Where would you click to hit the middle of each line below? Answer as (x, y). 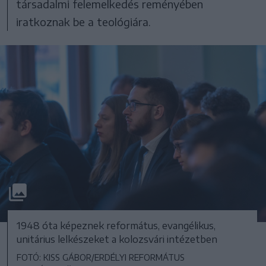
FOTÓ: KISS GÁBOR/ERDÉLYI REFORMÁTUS (101, 257)
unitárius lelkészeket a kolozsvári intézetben (117, 239)
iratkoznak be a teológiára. (84, 21)
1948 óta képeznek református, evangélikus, (116, 225)
